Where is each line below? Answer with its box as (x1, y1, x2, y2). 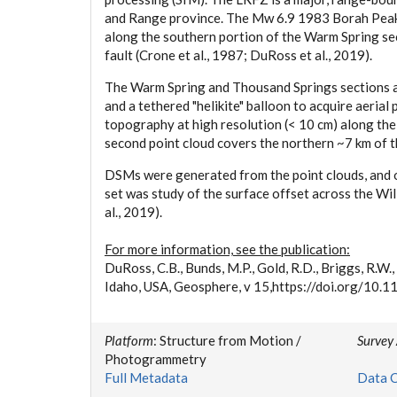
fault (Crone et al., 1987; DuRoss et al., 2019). (105, 47, 372, 63)
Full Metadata (105, 370, 188, 385)
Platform (105, 332, 153, 348)
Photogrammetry (105, 351, 206, 367)
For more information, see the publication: (105, 241, 350, 257)
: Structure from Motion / (153, 332, 301, 348)
